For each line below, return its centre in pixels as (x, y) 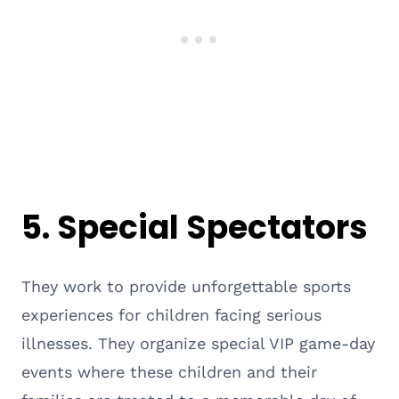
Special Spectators (212, 227)
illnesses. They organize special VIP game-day (198, 343)
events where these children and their (169, 371)
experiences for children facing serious (171, 314)
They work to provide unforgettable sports (186, 286)
